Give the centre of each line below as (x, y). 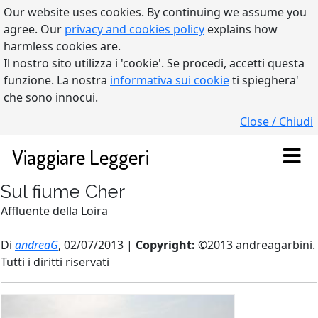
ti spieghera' (264, 80)
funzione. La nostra (57, 80)
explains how (241, 29)
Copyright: (167, 245)
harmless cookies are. (62, 46)
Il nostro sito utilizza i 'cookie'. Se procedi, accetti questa (154, 63)
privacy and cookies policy (135, 29)
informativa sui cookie (170, 80)
